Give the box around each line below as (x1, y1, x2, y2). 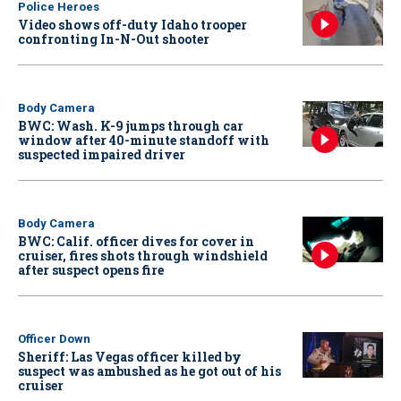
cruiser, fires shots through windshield (18, 247, 268, 265)
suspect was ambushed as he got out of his (18, 363, 281, 380)
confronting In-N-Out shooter (18, 30, 209, 48)
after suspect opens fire (18, 261, 164, 279)
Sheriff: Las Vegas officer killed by (18, 348, 242, 366)
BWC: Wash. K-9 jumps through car (18, 117, 243, 135)
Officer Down (18, 332, 90, 346)
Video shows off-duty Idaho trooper (18, 16, 247, 34)
